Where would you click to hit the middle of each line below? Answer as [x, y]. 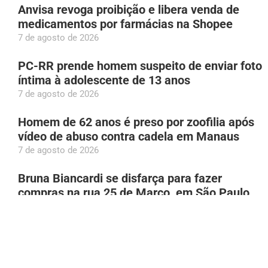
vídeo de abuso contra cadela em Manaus [129, 136]
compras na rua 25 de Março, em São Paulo [134, 192]
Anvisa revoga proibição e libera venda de [129, 9]
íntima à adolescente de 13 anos [104, 80]
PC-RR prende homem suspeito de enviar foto [140, 66]
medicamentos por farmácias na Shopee [125, 24]
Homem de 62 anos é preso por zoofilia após [136, 122]
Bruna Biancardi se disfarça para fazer [120, 178]
